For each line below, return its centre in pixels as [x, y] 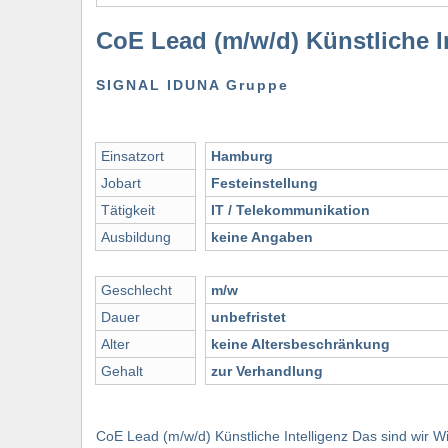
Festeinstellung [264, 183]
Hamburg [242, 156]
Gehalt [122, 371]
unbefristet [248, 317]
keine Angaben [262, 237]
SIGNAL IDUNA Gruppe [192, 85]
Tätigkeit [128, 210]
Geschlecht [136, 290]
